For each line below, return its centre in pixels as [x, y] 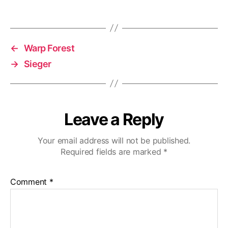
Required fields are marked [112, 151]
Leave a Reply [114, 119]
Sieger [37, 64]
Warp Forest [49, 48]
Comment [30, 181]
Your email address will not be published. [114, 140]
